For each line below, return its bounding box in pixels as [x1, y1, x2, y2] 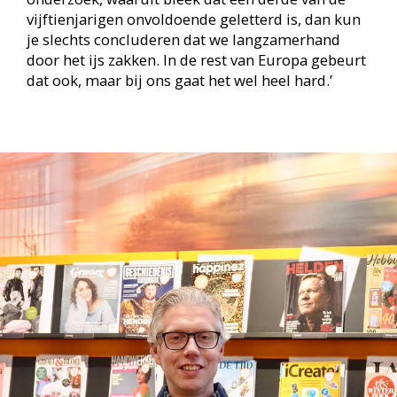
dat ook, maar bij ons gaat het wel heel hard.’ [26, 69, 332, 90]
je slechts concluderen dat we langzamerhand [26, 28, 340, 50]
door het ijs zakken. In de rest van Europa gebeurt [26, 49, 366, 70]
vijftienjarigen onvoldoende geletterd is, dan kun [26, 8, 361, 29]
